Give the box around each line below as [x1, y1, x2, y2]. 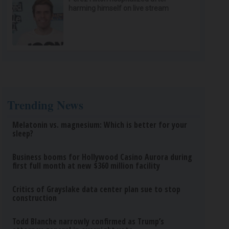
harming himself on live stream [68, 4, 169, 12]
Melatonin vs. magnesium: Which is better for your [12, 119, 188, 130]
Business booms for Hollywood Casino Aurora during [12, 151, 193, 163]
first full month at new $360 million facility [12, 160, 161, 171]
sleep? [12, 128, 34, 139]
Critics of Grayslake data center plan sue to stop [12, 184, 181, 195]
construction [12, 192, 57, 203]
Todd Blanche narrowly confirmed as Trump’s [12, 216, 165, 227]
